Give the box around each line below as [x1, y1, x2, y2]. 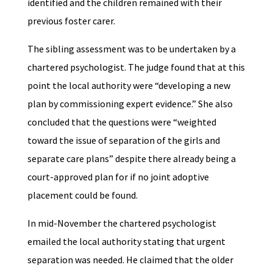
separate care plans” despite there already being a [27, 152, 236, 165]
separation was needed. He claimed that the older [27, 253, 233, 266]
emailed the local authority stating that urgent [27, 235, 225, 248]
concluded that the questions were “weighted [27, 116, 216, 129]
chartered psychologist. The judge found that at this [27, 61, 245, 74]
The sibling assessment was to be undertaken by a [27, 43, 236, 55]
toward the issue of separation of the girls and [27, 134, 220, 147]
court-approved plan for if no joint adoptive [27, 171, 209, 183]
